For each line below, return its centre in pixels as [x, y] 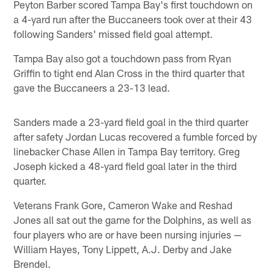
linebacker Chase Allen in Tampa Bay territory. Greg [127, 151]
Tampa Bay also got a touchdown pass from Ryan [123, 58]
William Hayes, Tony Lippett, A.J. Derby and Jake [123, 249]
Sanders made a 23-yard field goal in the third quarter [131, 122]
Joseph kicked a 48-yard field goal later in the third [125, 166]
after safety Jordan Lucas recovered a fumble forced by [135, 137]
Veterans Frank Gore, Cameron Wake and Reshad [123, 205]
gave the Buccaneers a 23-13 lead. [92, 88]
